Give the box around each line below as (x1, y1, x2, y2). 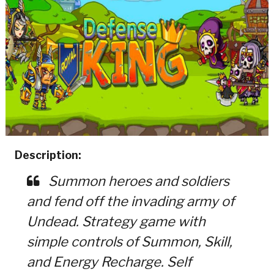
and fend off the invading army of (26, 193, 234, 209)
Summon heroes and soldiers (45, 172, 229, 189)
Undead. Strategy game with (26, 213, 206, 229)
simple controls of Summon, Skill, (26, 233, 232, 250)
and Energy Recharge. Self (26, 253, 191, 270)
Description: (14, 148, 81, 161)
